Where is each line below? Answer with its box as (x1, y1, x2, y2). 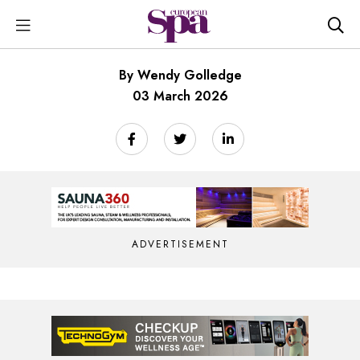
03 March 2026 (132, 87, 228, 105)
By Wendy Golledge (118, 66, 242, 84)
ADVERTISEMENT (131, 237, 229, 252)
